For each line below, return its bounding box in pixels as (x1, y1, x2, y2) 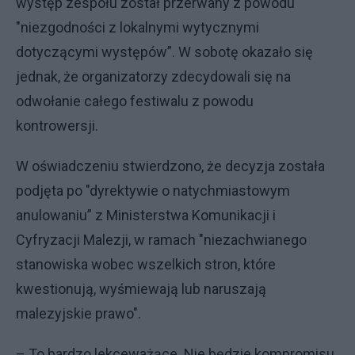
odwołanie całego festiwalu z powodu (16, 92, 254, 109)
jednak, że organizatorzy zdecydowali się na (16, 67, 291, 85)
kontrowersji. (16, 116, 101, 134)
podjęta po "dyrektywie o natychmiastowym (16, 181, 290, 199)
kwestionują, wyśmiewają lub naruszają (16, 280, 266, 297)
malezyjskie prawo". (16, 304, 141, 322)
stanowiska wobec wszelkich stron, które (16, 255, 276, 273)
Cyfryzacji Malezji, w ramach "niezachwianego (16, 231, 307, 248)
